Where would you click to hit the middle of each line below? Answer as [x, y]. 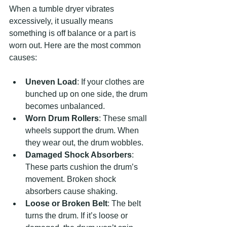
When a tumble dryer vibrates [63, 9]
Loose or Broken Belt [66, 203]
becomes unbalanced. [65, 106]
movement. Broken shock [72, 179]
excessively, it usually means [62, 21]
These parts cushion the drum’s [83, 167]
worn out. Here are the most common [76, 45]
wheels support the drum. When [83, 130]
